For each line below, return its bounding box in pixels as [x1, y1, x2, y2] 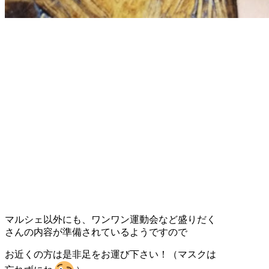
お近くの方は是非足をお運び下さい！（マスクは [5, 249, 216, 259]
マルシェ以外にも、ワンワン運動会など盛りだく [5, 214, 216, 225]
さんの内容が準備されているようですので [5, 226, 187, 237]
